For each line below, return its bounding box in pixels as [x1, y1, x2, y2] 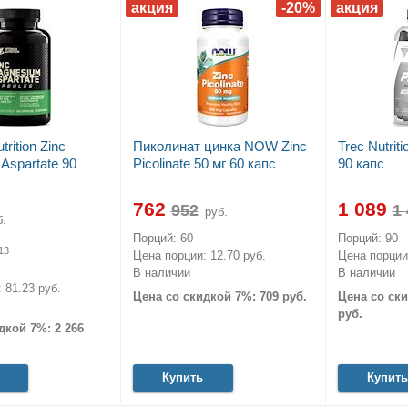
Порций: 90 [337, 231, 398, 246]
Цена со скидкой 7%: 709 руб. [132, 289, 307, 303]
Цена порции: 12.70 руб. [132, 249, 266, 263]
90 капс [337, 156, 384, 172]
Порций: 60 [132, 231, 193, 246]
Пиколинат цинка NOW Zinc [132, 138, 307, 155]
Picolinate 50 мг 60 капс [132, 156, 276, 172]
